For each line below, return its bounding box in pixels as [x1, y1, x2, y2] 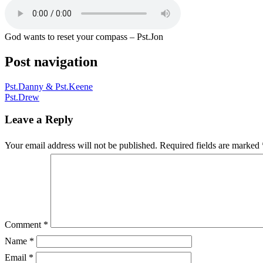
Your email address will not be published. [5, 140, 157, 151]
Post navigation [5, 53, 97, 69]
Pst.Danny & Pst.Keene [5, 81, 93, 92]
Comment [5, 220, 43, 230]
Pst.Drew [5, 92, 39, 102]
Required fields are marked [160, 140, 262, 151]
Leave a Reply [5, 113, 73, 126]
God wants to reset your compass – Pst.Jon [5, 31, 163, 42]
